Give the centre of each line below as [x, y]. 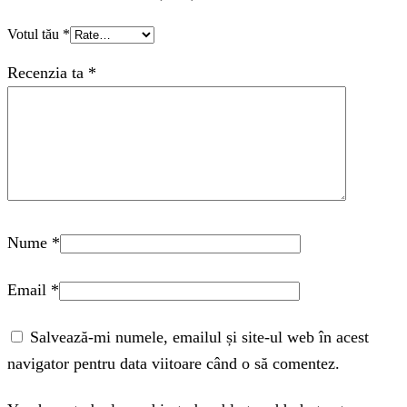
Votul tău [35, 34]
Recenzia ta [48, 72]
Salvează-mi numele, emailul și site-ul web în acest [199, 337]
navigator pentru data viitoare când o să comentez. [174, 363]
